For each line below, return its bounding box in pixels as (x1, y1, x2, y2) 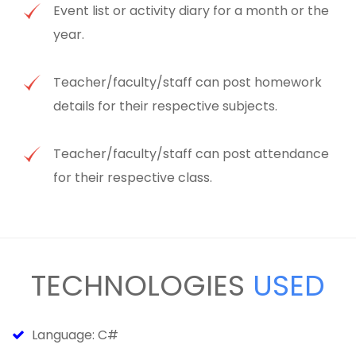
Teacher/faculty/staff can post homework (53, 73, 323, 92)
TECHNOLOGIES (31, 265, 253, 307)
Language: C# (28, 326, 118, 345)
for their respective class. (53, 168, 213, 188)
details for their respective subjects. (53, 97, 278, 116)
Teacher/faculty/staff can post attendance (53, 145, 330, 164)
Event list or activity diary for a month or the (53, 2, 330, 21)
